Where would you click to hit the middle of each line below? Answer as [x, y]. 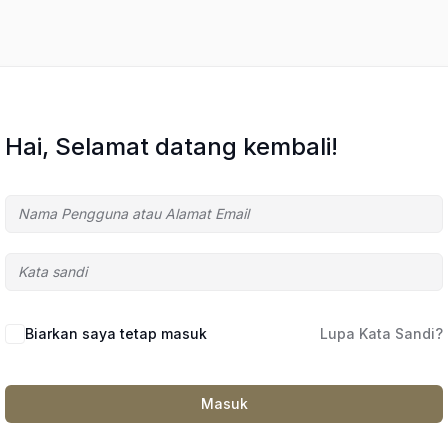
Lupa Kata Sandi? [381, 333]
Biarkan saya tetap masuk [116, 333]
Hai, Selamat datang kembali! [171, 146]
